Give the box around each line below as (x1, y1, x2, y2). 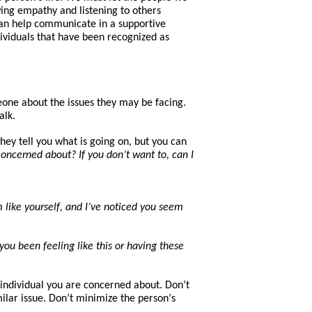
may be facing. (116, 97, 186, 109)
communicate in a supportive (31, 18, 166, 30)
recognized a (104, 31, 165, 43)
